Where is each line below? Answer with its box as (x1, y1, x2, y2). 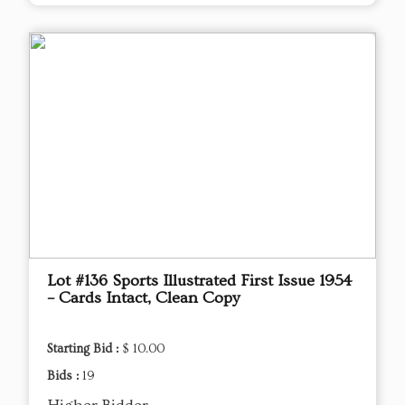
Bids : (47, 369, 82, 384)
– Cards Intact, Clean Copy (47, 288, 240, 308)
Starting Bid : (47, 342, 122, 357)
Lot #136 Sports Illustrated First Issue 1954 (47, 271, 353, 291)
